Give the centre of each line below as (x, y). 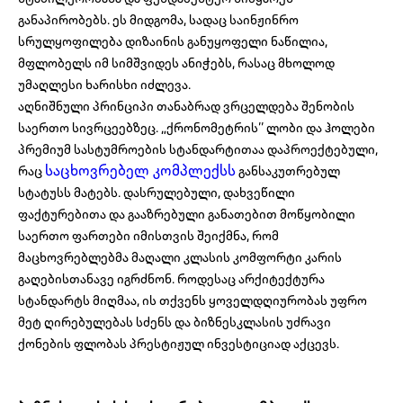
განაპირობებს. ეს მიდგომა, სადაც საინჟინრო (158, 20)
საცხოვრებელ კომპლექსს (140, 170)
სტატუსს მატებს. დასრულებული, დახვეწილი (157, 193)
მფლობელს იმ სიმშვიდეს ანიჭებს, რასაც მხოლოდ (176, 63)
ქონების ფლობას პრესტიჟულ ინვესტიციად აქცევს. (179, 344)
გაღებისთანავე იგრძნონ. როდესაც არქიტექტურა (171, 279)
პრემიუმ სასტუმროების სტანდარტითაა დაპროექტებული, (198, 150)
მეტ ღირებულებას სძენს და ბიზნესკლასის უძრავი (175, 322)
